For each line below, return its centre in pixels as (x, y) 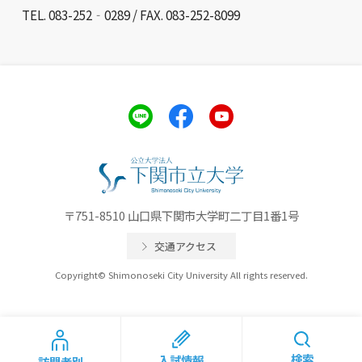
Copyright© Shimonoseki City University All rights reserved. (181, 274)
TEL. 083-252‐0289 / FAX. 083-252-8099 (130, 14)
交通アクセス (185, 246)
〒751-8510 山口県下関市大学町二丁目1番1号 (181, 215)
